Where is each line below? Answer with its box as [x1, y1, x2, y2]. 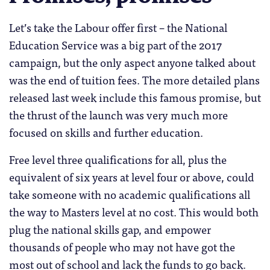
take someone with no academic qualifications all [9, 184, 250, 203]
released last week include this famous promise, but [9, 87, 261, 106]
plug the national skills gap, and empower [9, 219, 211, 238]
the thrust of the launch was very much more [9, 105, 228, 124]
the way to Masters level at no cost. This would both [9, 202, 259, 221]
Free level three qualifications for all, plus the [9, 149, 227, 168]
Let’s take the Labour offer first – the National [9, 17, 227, 36]
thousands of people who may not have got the [9, 237, 235, 256]
